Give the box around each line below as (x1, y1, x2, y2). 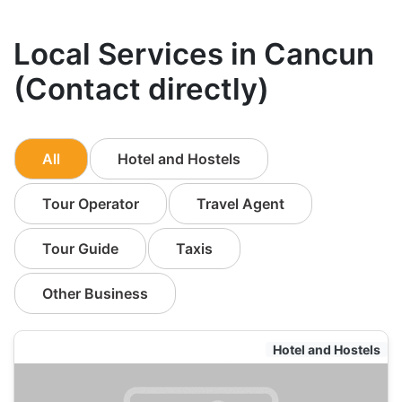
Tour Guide (42, 239, 118, 258)
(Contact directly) (13, 70, 269, 107)
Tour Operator (42, 194, 139, 213)
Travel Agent (197, 194, 284, 213)
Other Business (42, 284, 148, 302)
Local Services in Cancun (13, 35, 374, 72)
